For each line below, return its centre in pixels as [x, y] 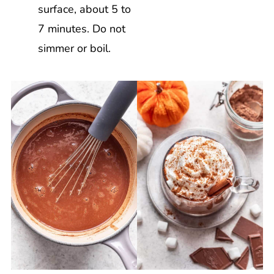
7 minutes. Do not [81, 28]
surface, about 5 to [84, 9]
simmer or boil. [74, 48]
